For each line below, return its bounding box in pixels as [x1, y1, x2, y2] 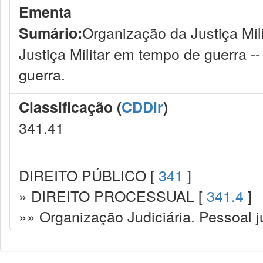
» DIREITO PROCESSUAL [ [19, 185, 207, 206]
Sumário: [19, 22, 82, 43]
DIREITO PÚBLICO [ [19, 164, 159, 186]
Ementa [19, 1, 72, 22]
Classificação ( [19, 96, 122, 117]
